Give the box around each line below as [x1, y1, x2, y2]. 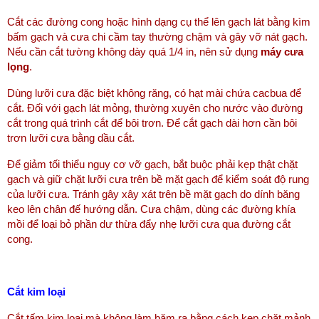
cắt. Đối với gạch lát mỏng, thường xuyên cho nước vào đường [7, 102, 303, 114]
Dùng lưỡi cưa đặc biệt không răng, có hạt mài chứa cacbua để [7, 87, 301, 99]
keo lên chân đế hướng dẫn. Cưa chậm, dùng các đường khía [7, 203, 296, 215]
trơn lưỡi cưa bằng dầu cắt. [7, 132, 135, 144]
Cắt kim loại [7, 286, 66, 298]
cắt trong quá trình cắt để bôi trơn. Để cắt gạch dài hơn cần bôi [7, 117, 297, 129]
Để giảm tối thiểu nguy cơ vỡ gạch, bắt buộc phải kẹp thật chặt [7, 158, 298, 170]
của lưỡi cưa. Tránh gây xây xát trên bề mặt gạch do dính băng [7, 188, 300, 200]
